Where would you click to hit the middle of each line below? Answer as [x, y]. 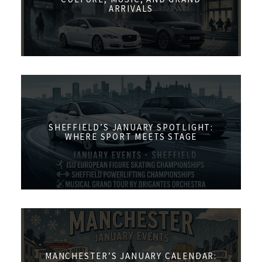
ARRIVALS [131, 8]
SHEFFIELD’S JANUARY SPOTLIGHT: [131, 127]
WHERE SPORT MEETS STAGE [131, 137]
